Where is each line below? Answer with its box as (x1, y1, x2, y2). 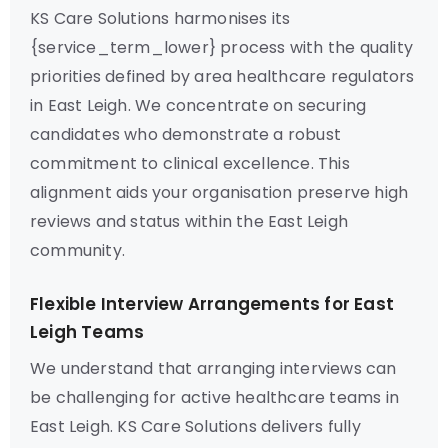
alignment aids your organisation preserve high (30, 181, 409, 204)
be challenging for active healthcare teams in (30, 386, 400, 409)
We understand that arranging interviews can (30, 357, 397, 380)
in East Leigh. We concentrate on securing (30, 94, 367, 117)
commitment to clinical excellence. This (30, 152, 350, 175)
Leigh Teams (30, 320, 145, 344)
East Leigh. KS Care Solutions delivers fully (30, 415, 361, 438)
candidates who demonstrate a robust (30, 123, 342, 146)
